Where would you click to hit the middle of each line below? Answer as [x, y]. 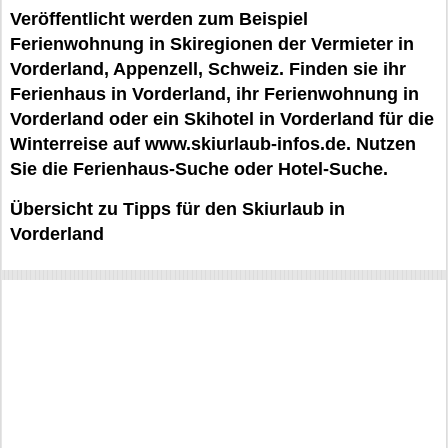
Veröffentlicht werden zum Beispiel [159, 19]
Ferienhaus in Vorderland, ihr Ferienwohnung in [214, 94]
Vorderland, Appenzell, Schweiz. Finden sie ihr [208, 69]
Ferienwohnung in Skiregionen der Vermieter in [212, 44]
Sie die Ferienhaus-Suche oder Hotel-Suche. [199, 169]
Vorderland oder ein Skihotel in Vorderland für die [222, 119]
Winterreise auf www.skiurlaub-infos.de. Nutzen [213, 144]
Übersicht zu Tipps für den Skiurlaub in [177, 209]
